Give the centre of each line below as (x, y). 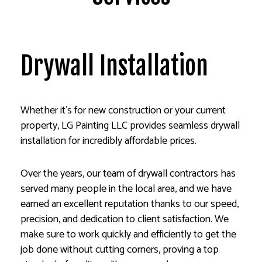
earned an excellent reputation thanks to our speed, (130, 204)
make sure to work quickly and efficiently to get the (128, 234)
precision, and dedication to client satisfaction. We (125, 219)
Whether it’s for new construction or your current (123, 110)
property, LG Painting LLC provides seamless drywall (130, 125)
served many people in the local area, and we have (126, 189)
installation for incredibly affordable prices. (108, 141)
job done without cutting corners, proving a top (120, 249)
